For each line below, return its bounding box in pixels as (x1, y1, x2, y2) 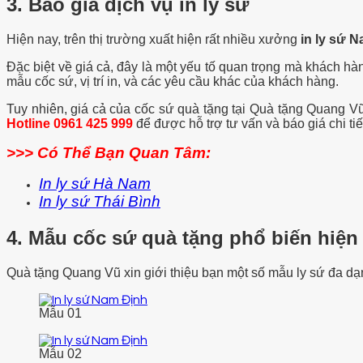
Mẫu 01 (39, 306, 82, 321)
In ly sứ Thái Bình (39, 193, 160, 211)
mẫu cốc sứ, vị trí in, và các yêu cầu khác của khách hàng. (6, 75, 342, 89)
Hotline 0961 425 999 (6, 117, 133, 131)
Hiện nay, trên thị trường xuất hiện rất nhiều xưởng (6, 32, 301, 47)
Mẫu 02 (39, 347, 82, 361)
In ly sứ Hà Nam (39, 175, 151, 193)
